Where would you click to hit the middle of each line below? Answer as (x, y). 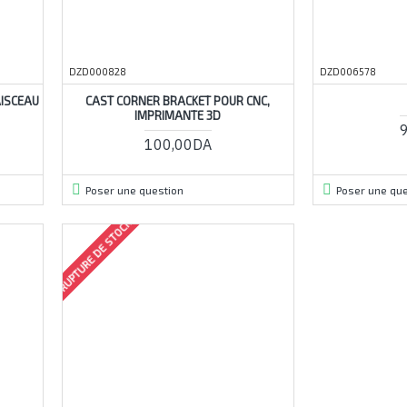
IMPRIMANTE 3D (178, 115)
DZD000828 (97, 71)
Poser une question (134, 189)
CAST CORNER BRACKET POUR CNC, (178, 100)
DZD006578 (347, 71)
